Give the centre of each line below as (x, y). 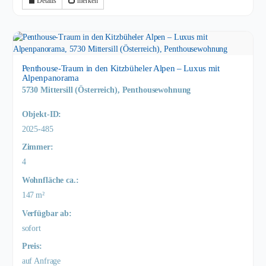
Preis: (32, 246)
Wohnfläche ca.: (50, 180)
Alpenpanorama (50, 78)
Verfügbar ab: (47, 213)
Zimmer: (37, 147)
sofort (31, 228)
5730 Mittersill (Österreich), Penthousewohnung (106, 90)
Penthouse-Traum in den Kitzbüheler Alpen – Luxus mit (121, 68)
